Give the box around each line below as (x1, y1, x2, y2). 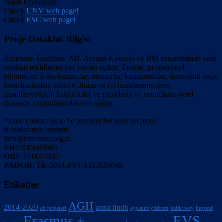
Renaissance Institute (4, 125, 69, 134)
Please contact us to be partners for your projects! (4, 116, 157, 125)
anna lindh (96, 203, 128, 212)
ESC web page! (26, 15, 76, 24)
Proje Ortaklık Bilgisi (4, 34, 91, 45)
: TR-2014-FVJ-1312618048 (32, 161, 123, 169)
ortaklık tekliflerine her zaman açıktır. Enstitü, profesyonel (4, 62, 184, 71)
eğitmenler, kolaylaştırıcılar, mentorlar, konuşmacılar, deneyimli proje (4, 71, 218, 80)
